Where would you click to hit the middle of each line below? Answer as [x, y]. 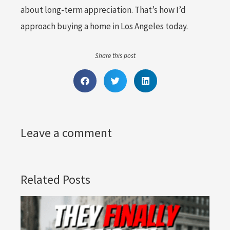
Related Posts [55, 179]
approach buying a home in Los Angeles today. [104, 26]
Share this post [115, 55]
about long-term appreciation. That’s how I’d [103, 10]
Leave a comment [66, 132]
